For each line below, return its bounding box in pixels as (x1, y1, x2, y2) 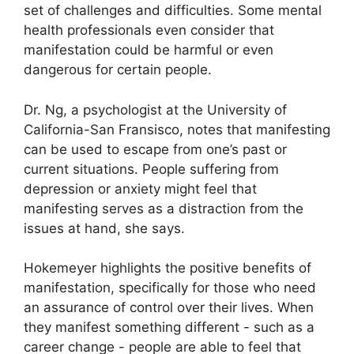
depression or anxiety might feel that (24, 180, 257, 197)
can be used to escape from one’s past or (24, 141, 287, 157)
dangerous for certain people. (24, 62, 212, 77)
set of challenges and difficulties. (24, 2, 234, 18)
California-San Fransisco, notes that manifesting (24, 121, 330, 137)
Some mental (238, 2, 322, 18)
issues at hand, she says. (24, 220, 185, 236)
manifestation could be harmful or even (24, 42, 273, 58)
